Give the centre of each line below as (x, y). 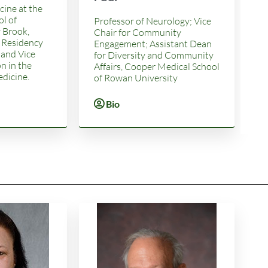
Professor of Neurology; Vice (153, 21)
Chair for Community (138, 32)
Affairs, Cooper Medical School (157, 66)
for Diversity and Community (154, 55)
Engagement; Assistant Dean (153, 43)
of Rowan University (136, 77)
